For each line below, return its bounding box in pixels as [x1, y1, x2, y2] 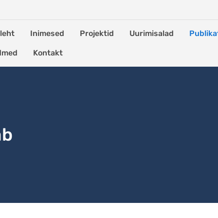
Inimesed [30, 29, 64, 38]
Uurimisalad [129, 29, 174, 38]
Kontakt [33, 48, 63, 57]
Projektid [80, 29, 114, 38]
